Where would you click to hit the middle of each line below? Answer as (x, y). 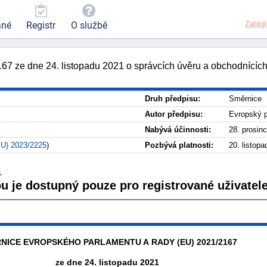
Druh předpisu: (173, 99)
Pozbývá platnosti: (179, 145)
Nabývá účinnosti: (178, 130)
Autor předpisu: (174, 114)
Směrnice (245, 99)
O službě (89, 26)
